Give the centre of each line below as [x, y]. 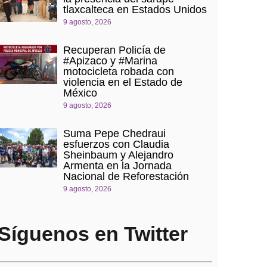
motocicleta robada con [118, 71]
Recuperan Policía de [114, 50]
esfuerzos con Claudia [116, 144]
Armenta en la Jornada [117, 165]
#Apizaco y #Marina [110, 60]
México [80, 93]
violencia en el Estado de [122, 82]
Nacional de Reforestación [126, 176]
